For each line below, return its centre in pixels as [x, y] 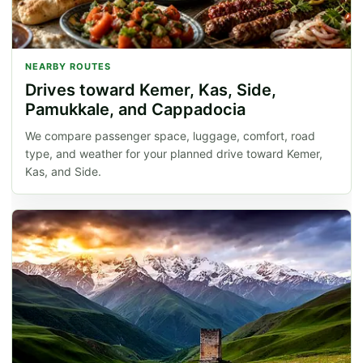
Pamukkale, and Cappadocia [135, 110]
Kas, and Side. [63, 172]
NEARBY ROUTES [68, 67]
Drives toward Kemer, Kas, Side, [151, 90]
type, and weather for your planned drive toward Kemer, [174, 154]
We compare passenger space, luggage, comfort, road [170, 136]
